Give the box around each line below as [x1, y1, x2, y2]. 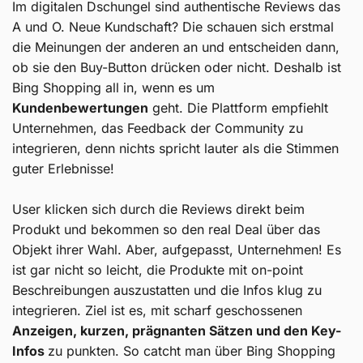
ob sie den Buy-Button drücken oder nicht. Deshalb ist [12, 58, 341, 75]
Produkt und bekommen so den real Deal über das [12, 220, 320, 237]
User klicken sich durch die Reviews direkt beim [12, 200, 305, 217]
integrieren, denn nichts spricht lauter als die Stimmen [12, 139, 339, 156]
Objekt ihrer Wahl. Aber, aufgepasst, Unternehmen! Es [12, 241, 341, 258]
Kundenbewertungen [12, 99, 148, 116]
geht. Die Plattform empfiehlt [148, 99, 328, 116]
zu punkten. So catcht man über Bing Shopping [48, 342, 335, 359]
